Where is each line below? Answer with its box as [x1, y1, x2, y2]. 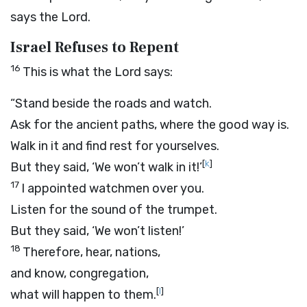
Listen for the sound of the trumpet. [10, 202, 217, 217]
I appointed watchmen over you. [21, 181, 204, 196]
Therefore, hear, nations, [23, 245, 160, 260]
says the [10, 10, 61, 25]
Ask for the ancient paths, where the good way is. [10, 117, 289, 132]
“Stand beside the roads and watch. [10, 96, 212, 111]
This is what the [23, 64, 114, 79]
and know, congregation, [10, 266, 149, 281]
